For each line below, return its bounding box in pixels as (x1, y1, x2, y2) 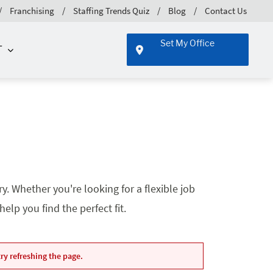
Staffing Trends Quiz (73, 4, 149, 16)
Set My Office (160, 38, 215, 49)
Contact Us (205, 4, 247, 16)
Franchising (10, 4, 54, 16)
